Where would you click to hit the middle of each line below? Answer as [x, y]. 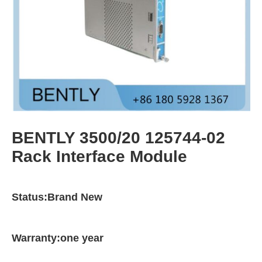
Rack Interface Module [99, 156]
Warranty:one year [58, 238]
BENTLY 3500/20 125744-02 [118, 138]
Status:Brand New [57, 197]
